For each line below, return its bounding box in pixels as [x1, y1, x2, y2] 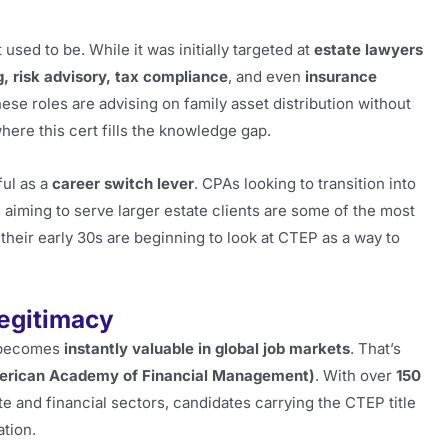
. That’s [350, 339, 401, 359]
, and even [228, 66, 305, 86]
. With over [315, 366, 396, 386]
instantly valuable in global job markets [64, 339, 350, 359]
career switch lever [52, 174, 194, 193]
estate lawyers [314, 39, 423, 59]
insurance [305, 66, 377, 86]
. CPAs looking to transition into [194, 174, 416, 193]
